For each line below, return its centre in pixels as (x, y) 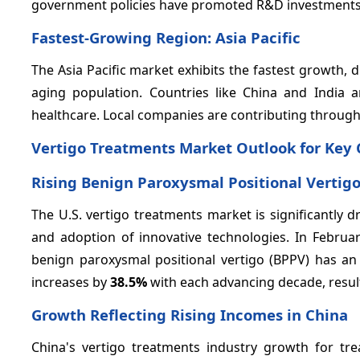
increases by (71, 282)
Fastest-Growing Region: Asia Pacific (166, 37)
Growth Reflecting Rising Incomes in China (190, 314)
